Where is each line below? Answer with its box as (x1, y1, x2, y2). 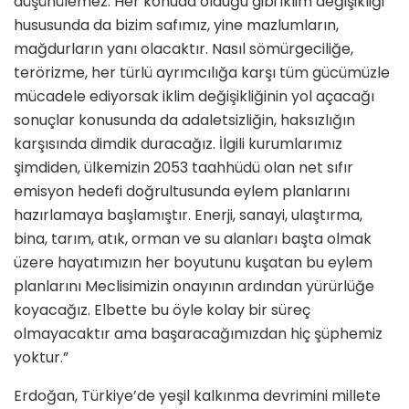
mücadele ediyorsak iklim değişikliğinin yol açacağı (14, 85, 374, 107)
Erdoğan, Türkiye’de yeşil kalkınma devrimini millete (14, 384, 381, 406)
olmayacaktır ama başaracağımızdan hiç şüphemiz (14, 322, 383, 344)
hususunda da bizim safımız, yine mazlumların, (14, 14, 339, 36)
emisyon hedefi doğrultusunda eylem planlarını (14, 180, 350, 202)
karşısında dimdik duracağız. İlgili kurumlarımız (14, 132, 342, 154)
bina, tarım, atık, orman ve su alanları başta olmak (14, 227, 372, 249)
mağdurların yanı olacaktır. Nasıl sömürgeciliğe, (14, 37, 353, 59)
